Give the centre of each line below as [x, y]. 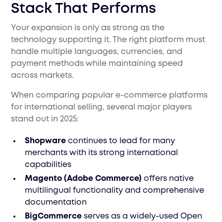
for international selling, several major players [102, 108]
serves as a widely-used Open [142, 217]
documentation [56, 203]
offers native [168, 179]
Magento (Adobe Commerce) [83, 179]
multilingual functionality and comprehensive [115, 191]
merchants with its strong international [102, 153]
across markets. [43, 76]
